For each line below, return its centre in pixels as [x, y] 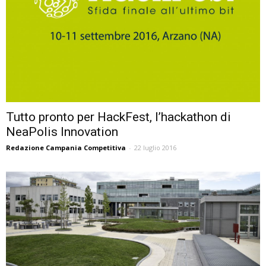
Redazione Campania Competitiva [66, 147]
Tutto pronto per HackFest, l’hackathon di [118, 117]
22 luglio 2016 [155, 147]
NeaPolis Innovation [62, 132]
